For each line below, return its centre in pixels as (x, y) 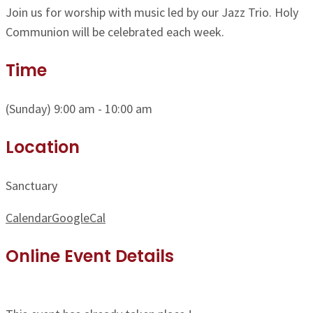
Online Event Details (90, 256)
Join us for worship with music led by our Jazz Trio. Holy (152, 13)
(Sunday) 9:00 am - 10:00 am (79, 109)
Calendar (29, 218)
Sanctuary (31, 186)
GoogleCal (79, 218)
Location (43, 147)
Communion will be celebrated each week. (115, 32)
